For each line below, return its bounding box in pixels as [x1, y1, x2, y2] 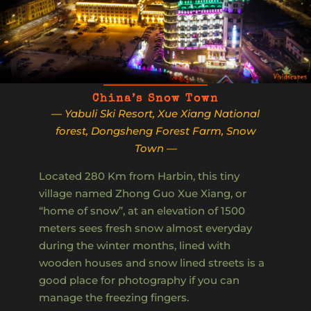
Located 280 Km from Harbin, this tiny [39, 169, 239, 183]
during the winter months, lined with [39, 238, 230, 252]
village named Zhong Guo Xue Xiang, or [39, 186, 246, 200]
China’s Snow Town [92, 93, 219, 105]
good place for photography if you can [39, 273, 239, 287]
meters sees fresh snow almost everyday [39, 221, 252, 235]
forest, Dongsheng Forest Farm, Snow [55, 124, 256, 137]
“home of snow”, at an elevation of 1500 [39, 203, 245, 217]
